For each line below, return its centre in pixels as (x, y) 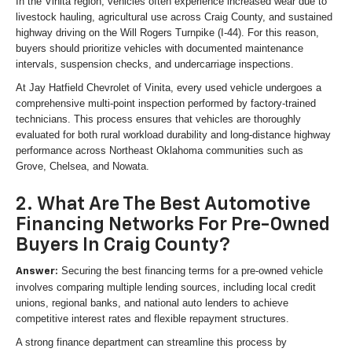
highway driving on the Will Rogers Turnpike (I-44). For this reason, (167, 32)
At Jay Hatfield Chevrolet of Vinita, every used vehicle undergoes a (169, 87)
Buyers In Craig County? (123, 245)
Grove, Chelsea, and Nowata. (82, 166)
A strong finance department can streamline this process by (151, 342)
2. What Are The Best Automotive (163, 204)
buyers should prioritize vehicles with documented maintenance (159, 48)
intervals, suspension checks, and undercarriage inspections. (155, 64)
